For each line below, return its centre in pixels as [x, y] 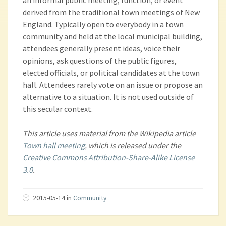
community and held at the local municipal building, [112, 36]
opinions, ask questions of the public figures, [100, 61]
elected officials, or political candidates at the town [111, 73]
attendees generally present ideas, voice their [101, 48]
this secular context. [58, 109]
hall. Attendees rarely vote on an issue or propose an [113, 85]
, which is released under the [133, 145]
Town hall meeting [54, 145]
